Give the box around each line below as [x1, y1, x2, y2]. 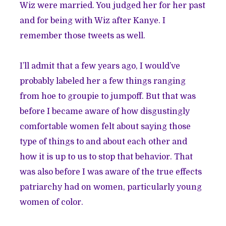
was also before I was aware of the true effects [20, 167, 202, 177]
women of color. [20, 197, 84, 207]
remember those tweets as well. [20, 31, 146, 40]
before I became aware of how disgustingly [20, 106, 190, 116]
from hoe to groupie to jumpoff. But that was [20, 91, 196, 101]
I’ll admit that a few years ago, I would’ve [20, 61, 181, 71]
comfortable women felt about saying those [20, 122, 191, 131]
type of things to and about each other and [20, 137, 188, 146]
